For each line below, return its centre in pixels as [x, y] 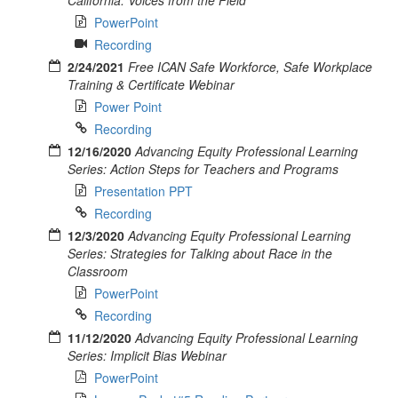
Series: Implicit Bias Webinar [147, 355]
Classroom [98, 271]
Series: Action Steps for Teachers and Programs [203, 168]
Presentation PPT [143, 191]
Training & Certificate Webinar [151, 84]
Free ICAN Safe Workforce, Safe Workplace [250, 66]
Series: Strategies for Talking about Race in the [200, 253]
